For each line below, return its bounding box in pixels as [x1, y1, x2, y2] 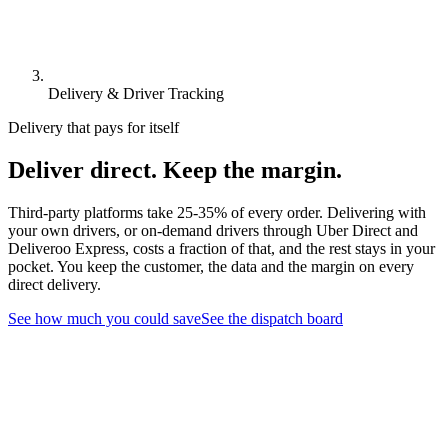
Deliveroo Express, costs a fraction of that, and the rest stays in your [8, 239, 435, 257]
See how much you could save [8, 309, 201, 327]
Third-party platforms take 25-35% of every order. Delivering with [8, 203, 426, 221]
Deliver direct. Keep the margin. [8, 156, 342, 183]
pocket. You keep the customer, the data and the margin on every [8, 257, 414, 275]
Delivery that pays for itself [8, 118, 179, 136]
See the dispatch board [201, 309, 343, 327]
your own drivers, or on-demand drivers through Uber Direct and [8, 221, 418, 239]
